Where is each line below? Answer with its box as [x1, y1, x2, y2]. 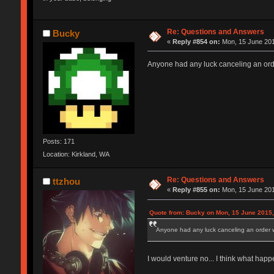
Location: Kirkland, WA [42, 150, 109, 158]
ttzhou [53, 176, 81, 187]
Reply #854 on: [172, 37, 221, 45]
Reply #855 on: [172, 186, 221, 194]
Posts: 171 [42, 137, 75, 145]
